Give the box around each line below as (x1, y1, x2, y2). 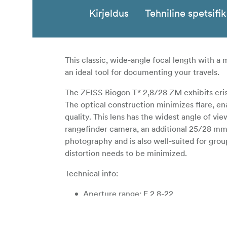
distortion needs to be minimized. (65, 148, 187, 159)
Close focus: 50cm (83, 209, 152, 219)
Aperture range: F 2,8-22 (83, 188, 173, 199)
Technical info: (65, 168, 118, 179)
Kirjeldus (89, 7, 129, 20)
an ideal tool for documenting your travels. (65, 67, 219, 78)
